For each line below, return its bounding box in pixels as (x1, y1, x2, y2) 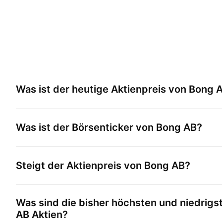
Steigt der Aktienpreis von (16, 160, 144, 171)
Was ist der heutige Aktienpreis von (16, 83, 189, 95)
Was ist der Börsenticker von (16, 121, 156, 133)
